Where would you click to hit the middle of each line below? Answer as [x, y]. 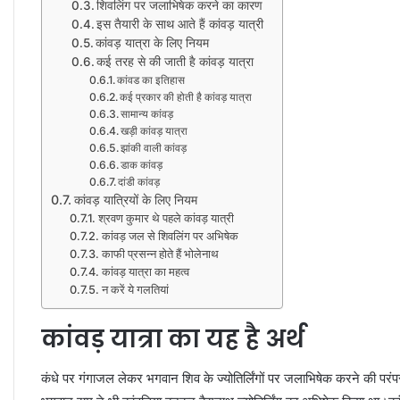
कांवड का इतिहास [151, 79]
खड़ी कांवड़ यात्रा [154, 130]
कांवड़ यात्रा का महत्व [145, 271]
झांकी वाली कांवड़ [154, 147]
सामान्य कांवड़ [147, 113]
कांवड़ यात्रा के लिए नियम [153, 42]
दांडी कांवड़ [139, 181]
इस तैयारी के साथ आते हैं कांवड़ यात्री [180, 24]
